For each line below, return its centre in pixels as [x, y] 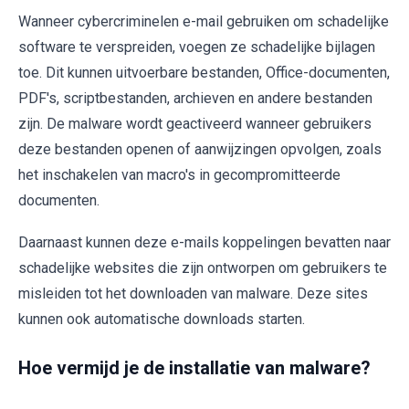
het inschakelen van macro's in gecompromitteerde [179, 174]
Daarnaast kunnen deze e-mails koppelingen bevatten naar [204, 242]
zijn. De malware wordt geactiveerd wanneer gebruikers [195, 123]
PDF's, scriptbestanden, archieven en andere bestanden [195, 98]
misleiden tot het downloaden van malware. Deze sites [193, 293]
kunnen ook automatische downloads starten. [162, 319]
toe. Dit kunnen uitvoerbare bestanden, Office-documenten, [204, 72]
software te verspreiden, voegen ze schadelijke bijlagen [197, 47]
